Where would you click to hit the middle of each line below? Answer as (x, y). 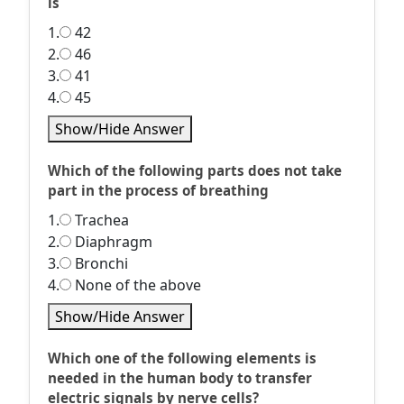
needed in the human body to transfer (180, 378)
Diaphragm (112, 242)
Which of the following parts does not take (195, 170)
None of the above (136, 285)
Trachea (100, 220)
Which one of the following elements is (182, 358)
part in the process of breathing (158, 190)
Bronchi (100, 263)
